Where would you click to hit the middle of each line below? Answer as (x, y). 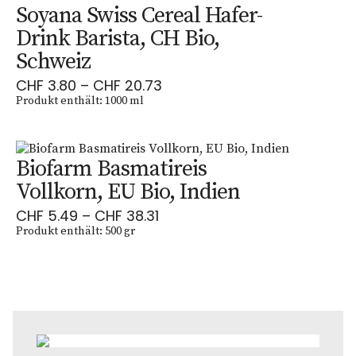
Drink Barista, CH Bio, (118, 39)
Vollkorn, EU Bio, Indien (128, 192)
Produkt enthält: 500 (70, 231)
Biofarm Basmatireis (111, 169)
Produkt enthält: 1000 (73, 101)
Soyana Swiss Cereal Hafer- (139, 15)
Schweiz (53, 62)
